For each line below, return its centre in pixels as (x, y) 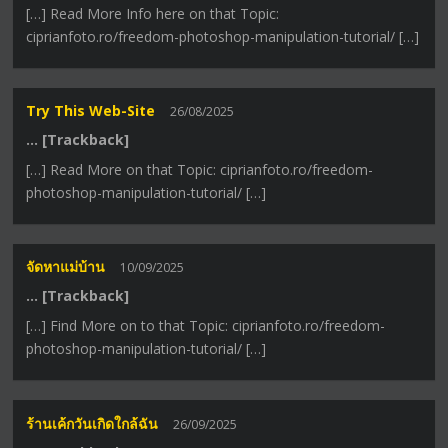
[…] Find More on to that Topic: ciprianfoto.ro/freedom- (206, 326)
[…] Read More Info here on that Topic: (153, 13)
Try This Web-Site (91, 111)
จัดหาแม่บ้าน (66, 267)
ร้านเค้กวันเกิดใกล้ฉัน (92, 423)
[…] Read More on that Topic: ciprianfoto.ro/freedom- (200, 170)
